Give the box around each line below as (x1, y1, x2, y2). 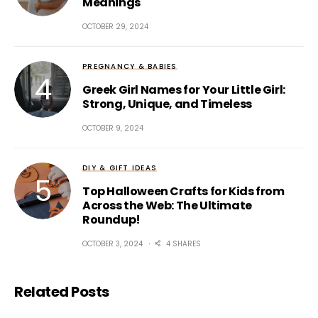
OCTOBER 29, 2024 (82, 21, 148, 32)
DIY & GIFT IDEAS (82, 162, 157, 173)
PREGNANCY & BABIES (82, 60, 177, 72)
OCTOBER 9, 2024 (82, 122, 143, 133)
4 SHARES (166, 238, 201, 249)
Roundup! (82, 211, 141, 228)
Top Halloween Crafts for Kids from (82, 182, 285, 199)
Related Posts (14, 281, 109, 302)
